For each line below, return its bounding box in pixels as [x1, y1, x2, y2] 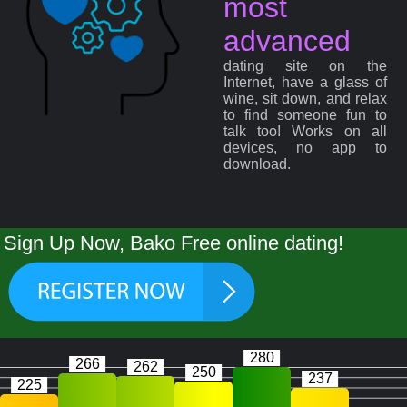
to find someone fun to [223, 107, 387, 124]
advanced [223, 25, 352, 58]
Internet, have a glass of [223, 74, 387, 91]
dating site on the [223, 58, 387, 74]
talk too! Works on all [223, 124, 387, 140]
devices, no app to [223, 140, 387, 156]
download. [223, 156, 292, 173]
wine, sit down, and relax [223, 91, 387, 107]
